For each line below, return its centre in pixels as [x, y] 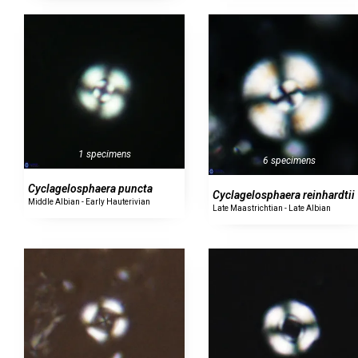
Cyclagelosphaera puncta [90, 189]
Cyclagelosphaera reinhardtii [284, 195]
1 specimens [104, 155]
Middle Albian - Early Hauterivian [89, 202]
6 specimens [290, 161]
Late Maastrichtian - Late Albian [272, 209]
